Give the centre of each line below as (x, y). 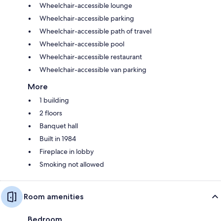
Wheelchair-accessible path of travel (95, 31)
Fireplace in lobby (67, 151)
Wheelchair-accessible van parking (93, 69)
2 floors (51, 113)
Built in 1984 (58, 138)
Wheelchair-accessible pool (82, 44)
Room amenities (54, 196)
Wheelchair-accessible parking (87, 18)
